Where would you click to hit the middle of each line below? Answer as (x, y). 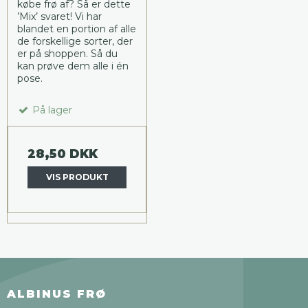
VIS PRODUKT (77, 177)
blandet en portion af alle (77, 29)
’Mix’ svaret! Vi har (59, 16)
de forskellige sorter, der (75, 41)
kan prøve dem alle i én (73, 66)
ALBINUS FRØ (57, 294)
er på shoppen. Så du (67, 53)
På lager (51, 110)
